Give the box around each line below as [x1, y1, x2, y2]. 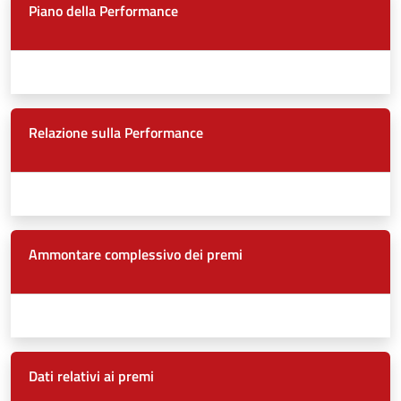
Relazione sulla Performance [29, 122, 203, 144]
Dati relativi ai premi [29, 365, 154, 388]
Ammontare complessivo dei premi [29, 243, 243, 266]
